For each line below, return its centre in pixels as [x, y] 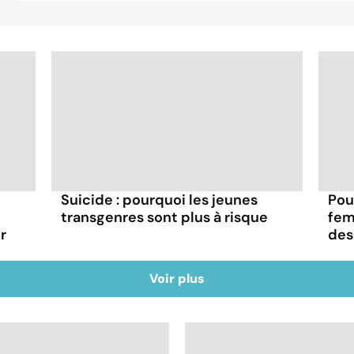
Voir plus [177, 279]
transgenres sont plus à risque [165, 218]
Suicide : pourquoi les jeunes [160, 200]
